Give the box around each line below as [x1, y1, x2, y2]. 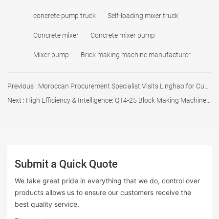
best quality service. [15, 199, 79, 208]
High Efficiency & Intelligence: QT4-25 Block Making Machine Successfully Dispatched [24, 96, 206, 104]
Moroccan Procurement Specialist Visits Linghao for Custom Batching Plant [37, 82, 204, 90]
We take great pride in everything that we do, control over [15, 176, 200, 185]
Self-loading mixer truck [108, 11, 178, 20]
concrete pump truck [33, 11, 96, 20]
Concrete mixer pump [90, 31, 155, 39]
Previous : [7, 82, 37, 90]
